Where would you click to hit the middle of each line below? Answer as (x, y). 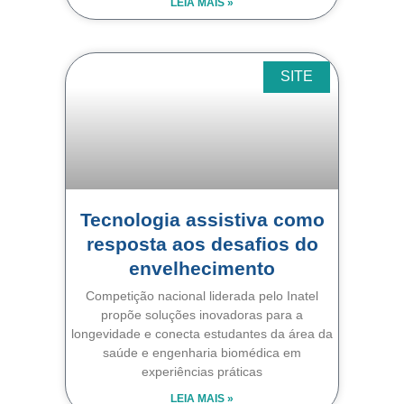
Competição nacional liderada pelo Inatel (202, 295)
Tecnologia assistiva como (202, 219)
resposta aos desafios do (202, 243)
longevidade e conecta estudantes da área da (202, 333)
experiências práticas (202, 371)
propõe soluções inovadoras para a (202, 314)
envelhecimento (202, 268)
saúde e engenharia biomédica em (202, 352)
